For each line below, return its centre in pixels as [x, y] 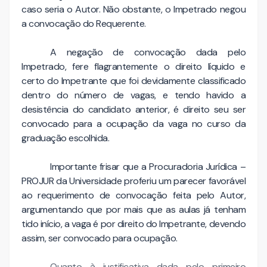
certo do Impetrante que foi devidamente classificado [133, 81]
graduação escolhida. [66, 138]
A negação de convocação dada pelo [148, 52]
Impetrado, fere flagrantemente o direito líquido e [133, 67]
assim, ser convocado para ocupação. [100, 238]
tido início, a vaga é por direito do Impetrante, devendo [133, 224]
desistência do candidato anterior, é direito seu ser [133, 110]
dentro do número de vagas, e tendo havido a [133, 95]
